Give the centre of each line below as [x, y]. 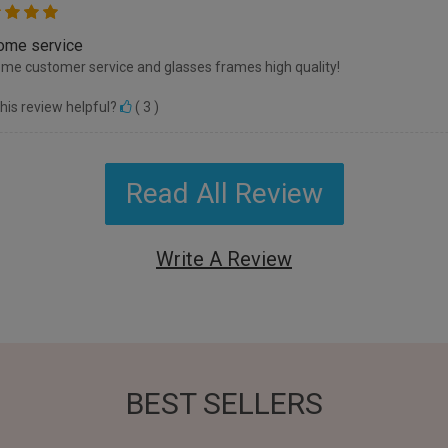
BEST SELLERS [224, 404]
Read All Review [224, 194]
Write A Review [224, 259]
